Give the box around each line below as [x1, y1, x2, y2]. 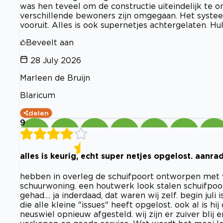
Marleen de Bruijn [20, 73, 90, 82]
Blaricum [20, 91, 55, 100]
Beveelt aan [26, 38, 74, 47]
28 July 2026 [30, 56, 81, 65]
